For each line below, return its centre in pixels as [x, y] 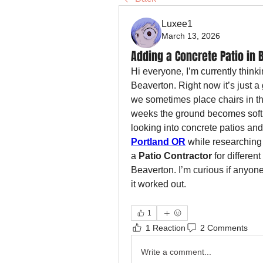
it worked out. [159, 184]
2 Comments [224, 227]
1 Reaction [166, 227]
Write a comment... [176, 252]
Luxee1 [177, 24]
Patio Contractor [175, 156]
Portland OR [158, 142]
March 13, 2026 [191, 36]
